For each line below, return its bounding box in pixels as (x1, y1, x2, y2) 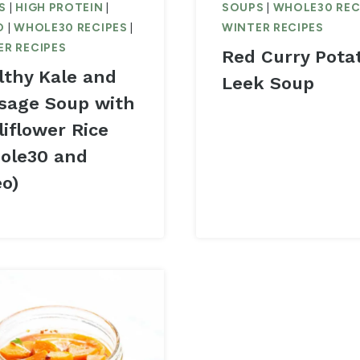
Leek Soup (222, 73, 314, 94)
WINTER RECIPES (222, 21, 324, 35)
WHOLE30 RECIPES (14, 21, 128, 35)
